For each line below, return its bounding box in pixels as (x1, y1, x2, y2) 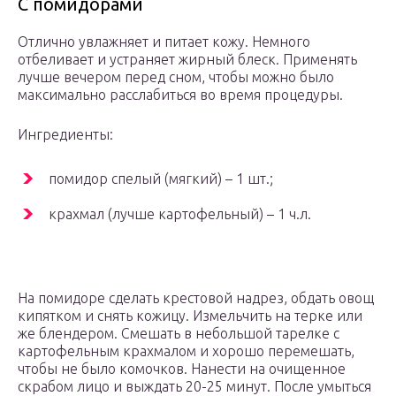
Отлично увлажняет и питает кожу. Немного (18, 34, 310, 50)
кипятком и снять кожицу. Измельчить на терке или (18, 308, 362, 324)
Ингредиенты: (18, 126, 113, 143)
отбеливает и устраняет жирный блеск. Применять (18, 51, 357, 68)
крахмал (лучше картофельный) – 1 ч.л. (49, 206, 311, 223)
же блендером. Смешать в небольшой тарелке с (18, 325, 339, 342)
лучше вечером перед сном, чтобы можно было (18, 69, 334, 86)
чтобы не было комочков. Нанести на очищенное (18, 361, 346, 377)
